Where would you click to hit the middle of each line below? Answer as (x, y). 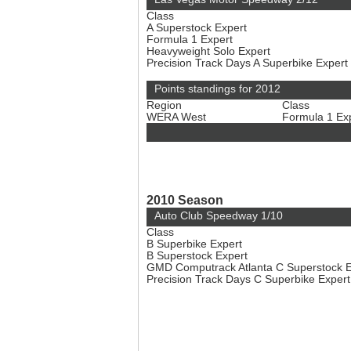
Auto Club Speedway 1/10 (219, 216)
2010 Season (185, 200)
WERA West (178, 117)
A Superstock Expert (198, 28)
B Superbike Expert (196, 244)
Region (164, 105)
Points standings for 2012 (217, 89)
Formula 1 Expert (191, 40)
